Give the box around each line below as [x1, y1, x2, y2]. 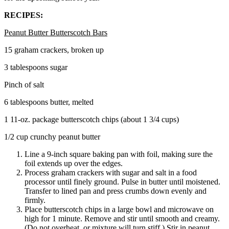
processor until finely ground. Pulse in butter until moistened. [25, 177, 220, 186]
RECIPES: [4, 10, 43, 19]
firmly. [25, 195, 45, 204]
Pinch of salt [4, 80, 44, 89]
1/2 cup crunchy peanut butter [4, 132, 100, 141]
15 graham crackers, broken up [4, 45, 104, 54]
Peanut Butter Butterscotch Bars [4, 28, 107, 37]
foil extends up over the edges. [25, 158, 123, 168]
